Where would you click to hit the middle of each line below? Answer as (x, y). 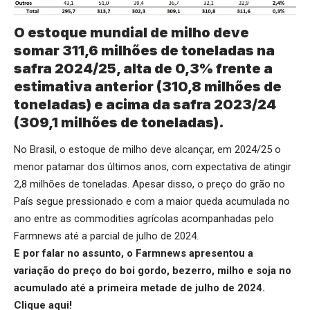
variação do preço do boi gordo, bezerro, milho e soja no (153, 271)
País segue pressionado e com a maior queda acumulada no (152, 202)
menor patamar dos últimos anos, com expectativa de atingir (153, 167)
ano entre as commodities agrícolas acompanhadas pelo (144, 219)
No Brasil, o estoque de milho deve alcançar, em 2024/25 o (147, 150)
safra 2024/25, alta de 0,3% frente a (143, 68)
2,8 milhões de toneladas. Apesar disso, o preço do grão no (149, 184)
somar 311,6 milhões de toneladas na (144, 50)
